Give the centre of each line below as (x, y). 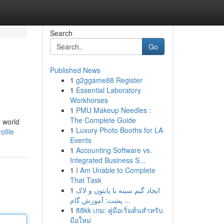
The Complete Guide (103, 120)
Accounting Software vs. (114, 150)
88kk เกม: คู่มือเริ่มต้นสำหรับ (119, 210)
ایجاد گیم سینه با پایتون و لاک (118, 190)
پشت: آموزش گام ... (126, 200)
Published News (75, 70)
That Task (85, 180)
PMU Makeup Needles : (113, 110)
